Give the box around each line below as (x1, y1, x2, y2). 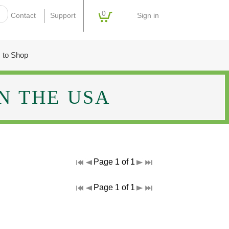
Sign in (137, 12, 159, 20)
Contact (11, 12, 36, 20)
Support (50, 12, 76, 20)
